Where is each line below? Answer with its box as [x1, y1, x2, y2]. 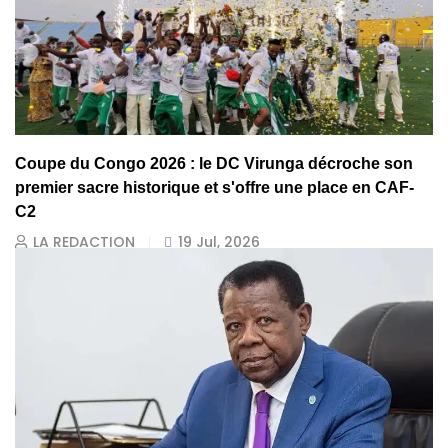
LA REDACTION [33, 232, 135, 253]
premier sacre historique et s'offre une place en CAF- [15, 179, 414, 197]
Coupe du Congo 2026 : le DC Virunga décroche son [15, 155, 413, 173]
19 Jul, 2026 [178, 232, 260, 253]
